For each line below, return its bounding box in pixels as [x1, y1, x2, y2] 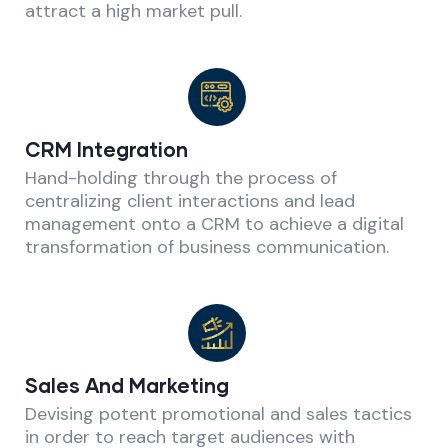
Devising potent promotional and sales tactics [25, 401, 412, 426]
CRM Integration [25, 136, 188, 161]
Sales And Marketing [25, 372, 229, 397]
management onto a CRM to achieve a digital [25, 211, 404, 236]
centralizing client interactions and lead [25, 188, 355, 213]
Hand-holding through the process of [25, 165, 337, 190]
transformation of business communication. [25, 234, 389, 259]
